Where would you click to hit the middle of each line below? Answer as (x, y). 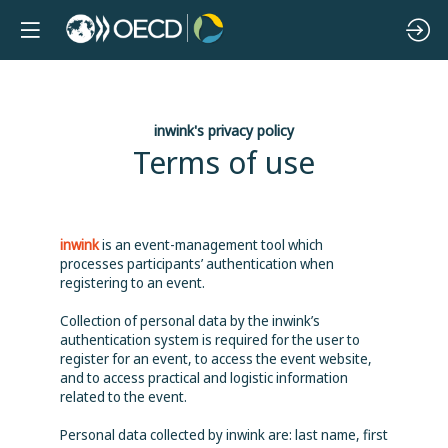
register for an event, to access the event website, (216, 358)
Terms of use (224, 161)
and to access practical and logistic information (204, 377)
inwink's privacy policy (224, 130)
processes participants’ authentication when (197, 263)
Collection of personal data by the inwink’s (190, 320)
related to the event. (123, 396)
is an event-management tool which (211, 244)
